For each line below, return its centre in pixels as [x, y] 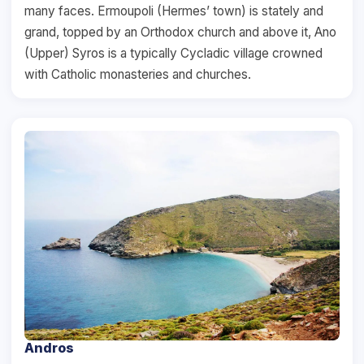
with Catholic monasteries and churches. [138, 74]
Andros [49, 348]
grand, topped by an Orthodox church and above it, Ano [180, 32]
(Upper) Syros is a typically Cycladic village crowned [173, 53]
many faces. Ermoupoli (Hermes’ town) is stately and [174, 11]
